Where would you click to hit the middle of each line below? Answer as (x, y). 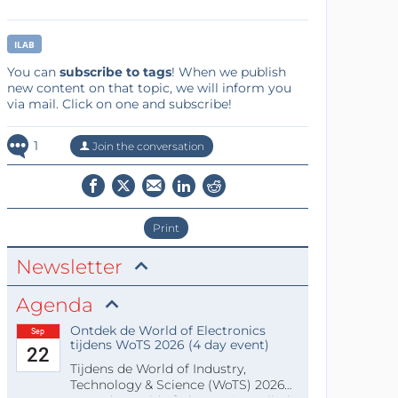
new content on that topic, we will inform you (149, 88)
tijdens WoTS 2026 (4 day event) (169, 344)
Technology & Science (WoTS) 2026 (177, 384)
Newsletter (69, 267)
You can (33, 72)
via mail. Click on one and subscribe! (119, 103)
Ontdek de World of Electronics (167, 330)
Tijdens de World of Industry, (158, 368)
